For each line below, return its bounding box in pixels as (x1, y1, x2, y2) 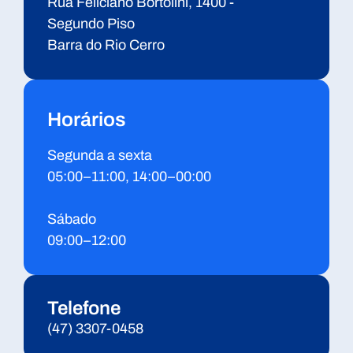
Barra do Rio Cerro (47, 37, 165, 53)
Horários (47, 109, 126, 130)
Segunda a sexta (47, 147, 152, 163)
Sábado (47, 211, 96, 227)
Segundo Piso (47, 16, 143, 32)
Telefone (47, 298, 121, 318)
